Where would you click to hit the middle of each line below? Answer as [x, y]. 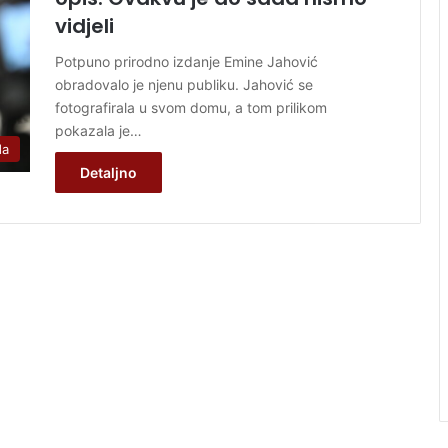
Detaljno [108, 172]
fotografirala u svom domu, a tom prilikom [191, 107]
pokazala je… [98, 130]
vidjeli [84, 25]
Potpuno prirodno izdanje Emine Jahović [186, 61]
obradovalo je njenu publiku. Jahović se [184, 84]
